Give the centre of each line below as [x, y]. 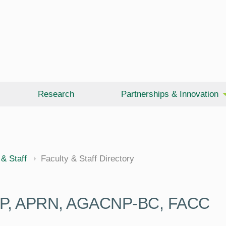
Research [56, 94]
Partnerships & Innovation [169, 94]
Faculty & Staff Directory [88, 159]
